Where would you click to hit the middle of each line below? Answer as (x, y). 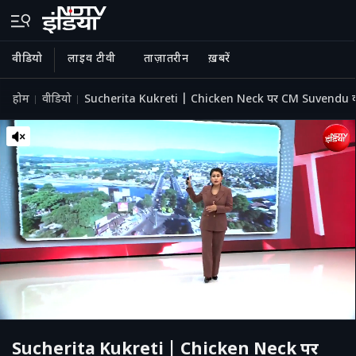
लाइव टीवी (92, 59)
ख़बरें (219, 59)
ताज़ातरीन (166, 59)
